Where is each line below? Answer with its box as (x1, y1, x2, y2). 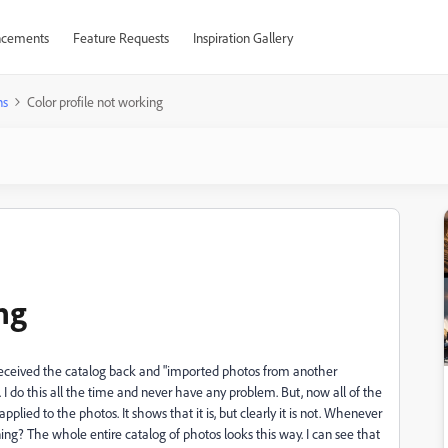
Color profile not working (27, 93, 163, 110)
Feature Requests (72, 29, 169, 46)
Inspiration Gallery (192, 29, 293, 46)
